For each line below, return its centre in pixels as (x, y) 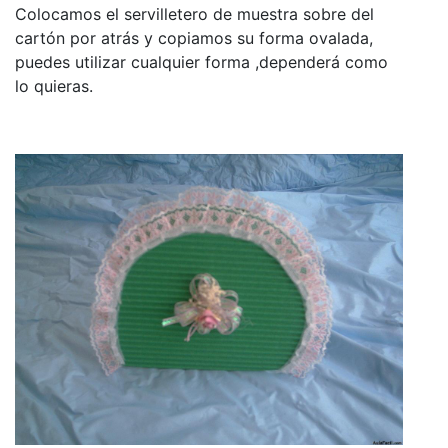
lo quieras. (54, 85)
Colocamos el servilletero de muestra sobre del (194, 13)
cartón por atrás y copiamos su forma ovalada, (194, 37)
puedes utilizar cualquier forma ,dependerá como (201, 61)
